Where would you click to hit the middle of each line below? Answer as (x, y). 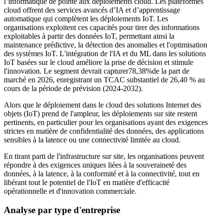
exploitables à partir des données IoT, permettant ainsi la (89, 36)
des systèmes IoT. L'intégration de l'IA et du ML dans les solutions (105, 54)
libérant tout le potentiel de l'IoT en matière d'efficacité (87, 183)
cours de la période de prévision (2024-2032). (73, 89)
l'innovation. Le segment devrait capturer (66, 71)
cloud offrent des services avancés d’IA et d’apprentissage (92, 10)
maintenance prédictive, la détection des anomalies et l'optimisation (106, 45)
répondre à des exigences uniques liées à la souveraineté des (95, 165)
